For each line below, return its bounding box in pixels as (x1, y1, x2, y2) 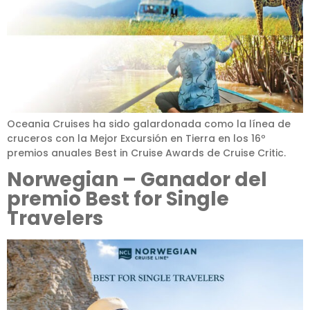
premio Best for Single (7, 185, 229, 213)
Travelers (7, 205, 103, 232)
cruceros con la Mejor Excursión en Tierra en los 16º (7, 131, 266, 145)
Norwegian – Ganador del (7, 166, 267, 194)
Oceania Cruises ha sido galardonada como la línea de (7, 116, 291, 131)
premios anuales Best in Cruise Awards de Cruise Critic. (7, 145, 286, 160)
